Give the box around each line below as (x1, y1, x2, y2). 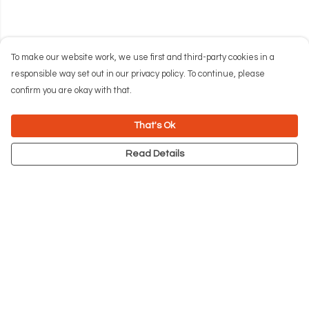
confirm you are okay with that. (11, 86, 132, 95)
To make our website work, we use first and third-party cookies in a (11, 53, 275, 62)
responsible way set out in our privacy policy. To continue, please (11, 70, 265, 79)
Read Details (125, 149, 184, 159)
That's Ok (134, 121, 175, 130)
